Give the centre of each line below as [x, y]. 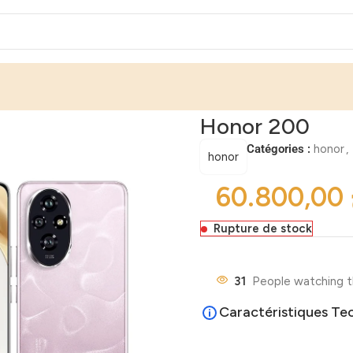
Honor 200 [255, 126]
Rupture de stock [262, 229]
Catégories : [278, 149]
